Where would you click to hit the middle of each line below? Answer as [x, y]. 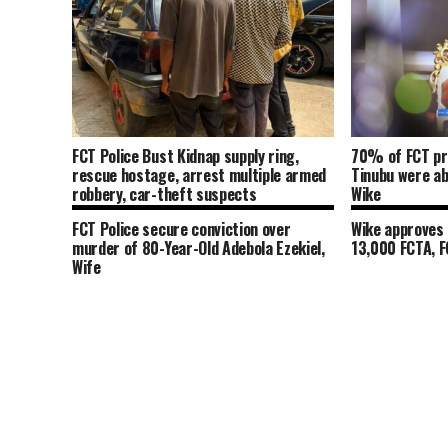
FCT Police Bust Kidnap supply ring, [185, 156]
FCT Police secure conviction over [181, 229]
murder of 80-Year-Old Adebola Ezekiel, [198, 248]
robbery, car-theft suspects [164, 194]
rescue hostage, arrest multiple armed [199, 175]
